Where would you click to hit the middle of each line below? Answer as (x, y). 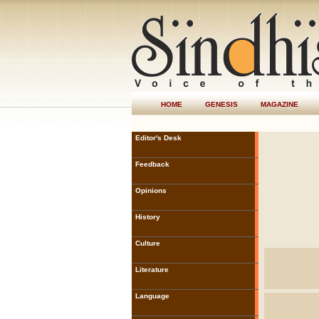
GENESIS (221, 104)
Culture (147, 243)
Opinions (151, 190)
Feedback (152, 164)
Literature (152, 270)
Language (152, 296)
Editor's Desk (158, 138)
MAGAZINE (279, 104)
